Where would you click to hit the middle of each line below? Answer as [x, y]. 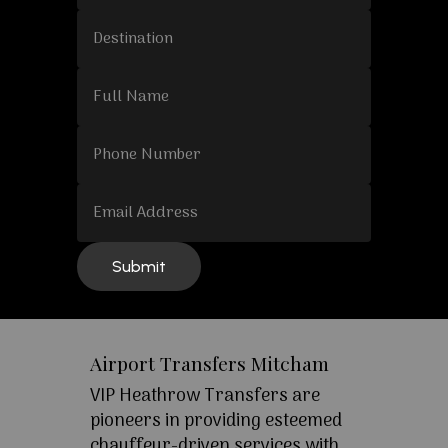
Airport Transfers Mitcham [209, 363]
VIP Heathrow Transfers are [204, 397]
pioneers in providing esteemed [215, 422]
